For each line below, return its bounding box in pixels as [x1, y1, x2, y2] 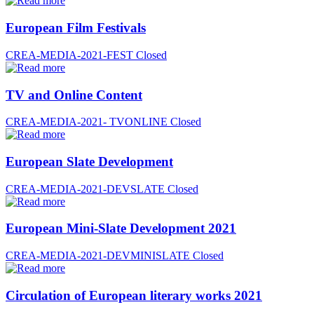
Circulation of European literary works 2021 [6, 287, 262, 303]
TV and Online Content [6, 87, 142, 102]
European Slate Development [6, 154, 173, 169]
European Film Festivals [6, 20, 146, 36]
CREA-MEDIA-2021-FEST [6, 48, 133, 61]
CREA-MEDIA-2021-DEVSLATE [6, 182, 165, 195]
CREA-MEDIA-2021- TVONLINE [6, 116, 168, 128]
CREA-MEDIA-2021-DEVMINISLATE [6, 250, 190, 262]
